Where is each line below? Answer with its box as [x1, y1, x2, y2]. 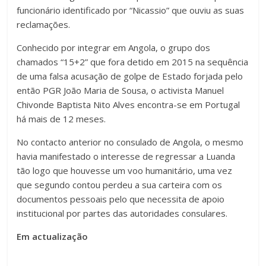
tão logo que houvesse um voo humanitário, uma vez [17, 164, 233, 177]
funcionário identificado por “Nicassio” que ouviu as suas [17, 4, 245, 17]
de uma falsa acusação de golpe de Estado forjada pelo [17, 70, 243, 83]
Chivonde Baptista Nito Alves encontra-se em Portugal [17, 99, 240, 111]
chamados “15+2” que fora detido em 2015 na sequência [17, 56, 249, 68]
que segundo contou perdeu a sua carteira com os [17, 179, 223, 191]
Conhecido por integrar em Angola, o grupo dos [17, 42, 211, 54]
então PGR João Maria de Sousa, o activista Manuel [17, 84, 224, 97]
